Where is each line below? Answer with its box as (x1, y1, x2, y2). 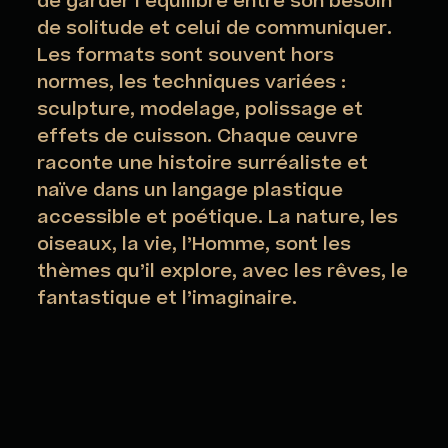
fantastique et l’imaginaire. (37, 285, 298, 313)
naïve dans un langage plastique (37, 177, 344, 205)
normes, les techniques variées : (37, 69, 347, 97)
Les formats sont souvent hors (37, 42, 335, 70)
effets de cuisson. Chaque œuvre (37, 123, 359, 151)
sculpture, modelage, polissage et (37, 96, 364, 124)
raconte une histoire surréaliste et (37, 150, 369, 178)
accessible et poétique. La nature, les (37, 204, 399, 232)
